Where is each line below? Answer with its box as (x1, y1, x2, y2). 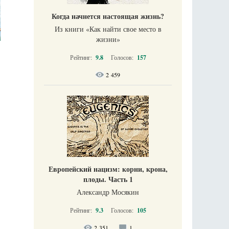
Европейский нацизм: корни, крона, (48, 164, 168, 175)
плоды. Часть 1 (83, 174, 133, 185)
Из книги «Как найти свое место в (54, 24, 162, 34)
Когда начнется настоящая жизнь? (52, 11, 164, 22)
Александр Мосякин (77, 187, 139, 197)
